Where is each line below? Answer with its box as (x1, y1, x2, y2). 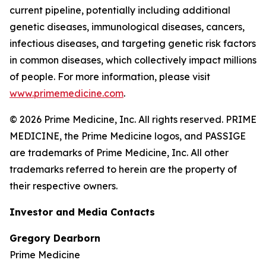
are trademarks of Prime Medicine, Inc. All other (9, 147, 229, 159)
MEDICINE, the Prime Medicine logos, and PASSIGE (9, 130, 246, 142)
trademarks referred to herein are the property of (9, 163, 237, 175)
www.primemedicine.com (9, 87, 123, 99)
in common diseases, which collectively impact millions (9, 54, 256, 66)
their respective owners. (9, 180, 118, 192)
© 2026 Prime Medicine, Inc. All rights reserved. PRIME (9, 113, 256, 125)
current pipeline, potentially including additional (9, 4, 230, 16)
